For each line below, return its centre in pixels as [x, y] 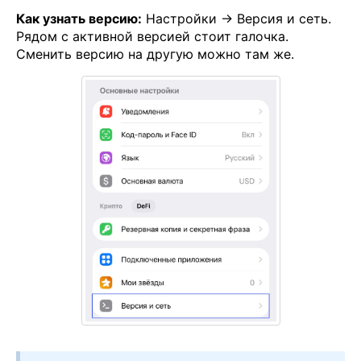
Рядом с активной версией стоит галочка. [152, 36]
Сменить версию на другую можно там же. [157, 54]
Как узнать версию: [79, 18]
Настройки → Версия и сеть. [237, 18]
